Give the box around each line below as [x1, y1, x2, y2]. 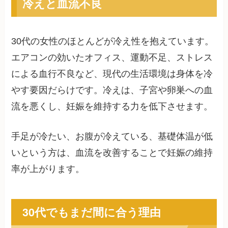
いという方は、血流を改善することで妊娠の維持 [11, 148, 213, 158]
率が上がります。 [11, 164, 85, 175]
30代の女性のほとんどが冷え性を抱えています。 [11, 36, 214, 47]
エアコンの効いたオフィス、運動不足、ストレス [11, 52, 213, 63]
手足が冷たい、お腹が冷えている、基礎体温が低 [11, 131, 213, 142]
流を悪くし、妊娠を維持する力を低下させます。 [11, 101, 213, 112]
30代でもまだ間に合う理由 [22, 204, 161, 220]
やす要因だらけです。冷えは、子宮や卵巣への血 [11, 85, 213, 96]
